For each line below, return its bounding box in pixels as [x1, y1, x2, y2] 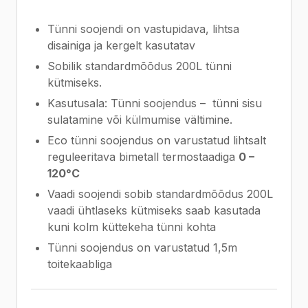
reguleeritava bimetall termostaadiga [47, 150, 235, 164]
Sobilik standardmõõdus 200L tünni [47, 59, 232, 73]
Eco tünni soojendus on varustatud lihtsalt [47, 133, 266, 147]
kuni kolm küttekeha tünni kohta [47, 220, 216, 234]
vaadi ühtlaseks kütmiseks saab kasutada [47, 203, 261, 217]
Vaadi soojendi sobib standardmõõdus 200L [47, 187, 273, 201]
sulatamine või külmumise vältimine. [47, 113, 232, 126]
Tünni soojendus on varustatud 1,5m [47, 241, 237, 254]
